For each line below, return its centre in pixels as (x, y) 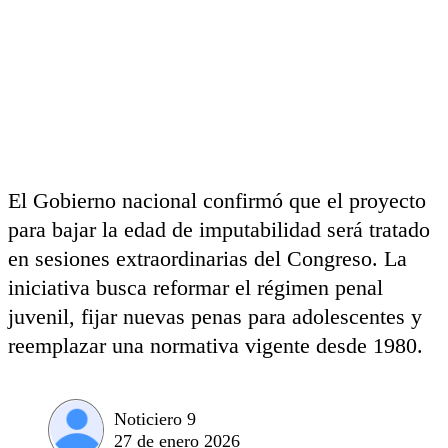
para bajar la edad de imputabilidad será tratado (219, 229)
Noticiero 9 (155, 418)
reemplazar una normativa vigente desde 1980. (215, 345)
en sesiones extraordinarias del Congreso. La (207, 258)
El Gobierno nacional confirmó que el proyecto (217, 200)
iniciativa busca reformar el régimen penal (195, 287)
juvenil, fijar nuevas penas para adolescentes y (215, 316)
